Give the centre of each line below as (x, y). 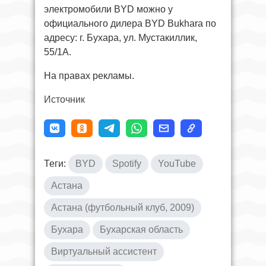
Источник (64, 100)
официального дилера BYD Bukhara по (130, 24)
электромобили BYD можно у (108, 9)
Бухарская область (141, 230)
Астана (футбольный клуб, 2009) (123, 208)
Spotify (127, 164)
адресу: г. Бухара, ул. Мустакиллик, (121, 38)
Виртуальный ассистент (104, 252)
